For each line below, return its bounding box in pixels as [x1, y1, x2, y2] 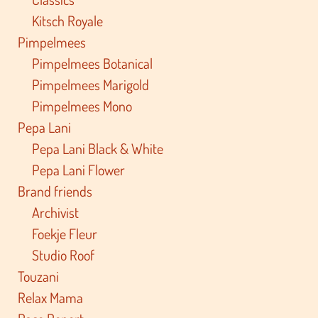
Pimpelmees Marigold [32, 75, 150, 94]
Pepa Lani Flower [32, 160, 126, 179]
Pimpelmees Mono [32, 96, 133, 115]
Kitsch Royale [32, 11, 104, 30]
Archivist [32, 202, 79, 221]
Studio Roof [32, 245, 95, 264]
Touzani [18, 266, 60, 285]
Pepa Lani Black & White [32, 138, 164, 158]
